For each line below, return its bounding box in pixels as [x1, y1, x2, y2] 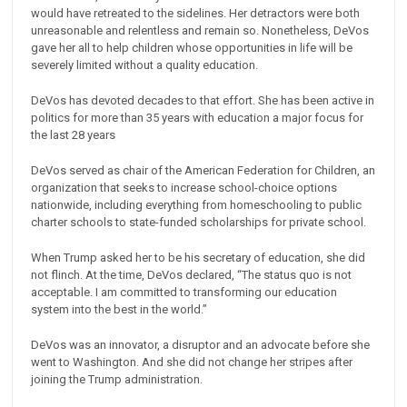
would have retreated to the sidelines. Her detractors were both [31, 5, 361, 20]
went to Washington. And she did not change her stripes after [31, 354, 353, 369]
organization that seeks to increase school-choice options [31, 180, 338, 194]
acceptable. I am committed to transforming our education [31, 284, 338, 299]
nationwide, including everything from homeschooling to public [31, 197, 362, 212]
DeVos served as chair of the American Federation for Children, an [31, 163, 376, 177]
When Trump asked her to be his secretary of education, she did [31, 250, 366, 264]
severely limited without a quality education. [31, 57, 259, 72]
